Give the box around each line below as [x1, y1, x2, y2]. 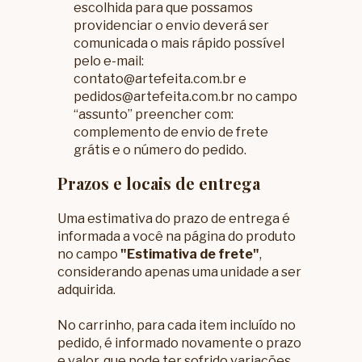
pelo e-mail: [74, 53, 145, 69]
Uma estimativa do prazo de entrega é [57, 211, 291, 227]
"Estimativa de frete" [120, 246, 260, 263]
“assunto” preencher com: [74, 107, 234, 123]
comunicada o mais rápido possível [74, 36, 285, 52]
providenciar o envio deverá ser [74, 18, 270, 34]
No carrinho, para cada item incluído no [57, 318, 297, 334]
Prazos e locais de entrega [57, 172, 261, 195]
